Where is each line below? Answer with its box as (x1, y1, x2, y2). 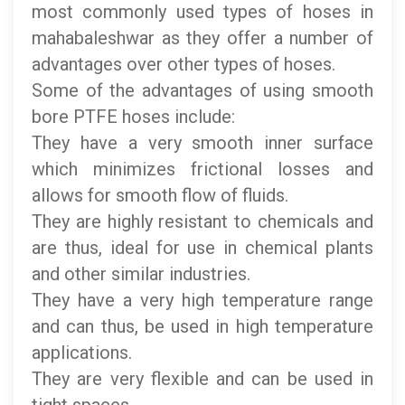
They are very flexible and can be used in (32, 368, 373, 390)
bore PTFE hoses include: (32, 106, 235, 127)
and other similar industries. (32, 263, 250, 285)
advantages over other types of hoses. (32, 53, 335, 75)
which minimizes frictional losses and (32, 158, 373, 180)
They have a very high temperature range (32, 289, 373, 311)
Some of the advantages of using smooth (32, 80, 373, 101)
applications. (32, 342, 132, 363)
